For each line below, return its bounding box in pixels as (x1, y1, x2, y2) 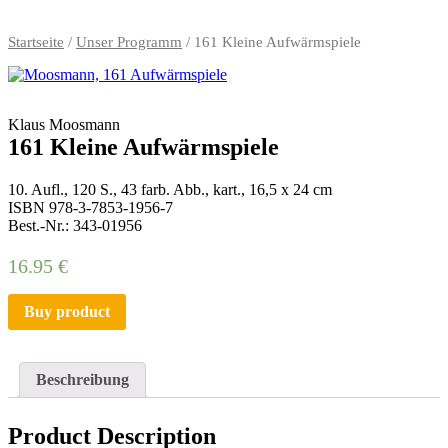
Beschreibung (36, 370, 129, 388)
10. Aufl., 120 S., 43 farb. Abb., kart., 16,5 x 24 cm (8, 180, 332, 198)
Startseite (8, 34, 64, 51)
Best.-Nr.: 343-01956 (8, 216, 142, 234)
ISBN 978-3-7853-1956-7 (8, 198, 173, 216)
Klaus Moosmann (8, 115, 120, 133)
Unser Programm (76, 34, 182, 51)
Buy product (24, 302, 110, 320)
